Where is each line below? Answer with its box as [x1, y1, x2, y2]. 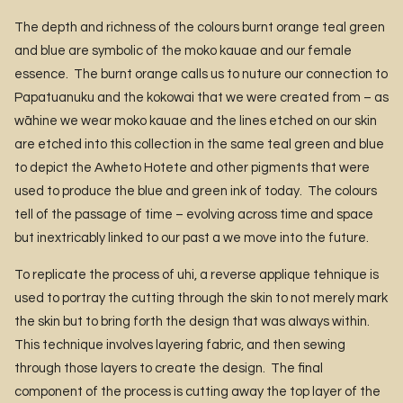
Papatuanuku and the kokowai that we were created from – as [14, 91, 389, 105]
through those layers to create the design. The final [14, 361, 323, 375]
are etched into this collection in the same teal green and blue [14, 138, 384, 152]
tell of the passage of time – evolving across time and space [14, 208, 373, 222]
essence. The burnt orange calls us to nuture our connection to [14, 67, 388, 82]
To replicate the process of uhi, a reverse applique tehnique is [14, 267, 379, 282]
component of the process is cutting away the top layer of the [14, 384, 381, 399]
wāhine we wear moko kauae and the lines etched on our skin [14, 114, 377, 129]
